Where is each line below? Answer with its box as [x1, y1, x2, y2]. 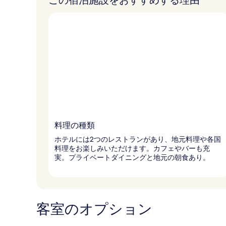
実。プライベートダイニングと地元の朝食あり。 [54, 152, 210, 162]
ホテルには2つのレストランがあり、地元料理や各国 [54, 134, 221, 144]
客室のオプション [36, 199, 152, 219]
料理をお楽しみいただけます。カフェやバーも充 [54, 143, 210, 153]
